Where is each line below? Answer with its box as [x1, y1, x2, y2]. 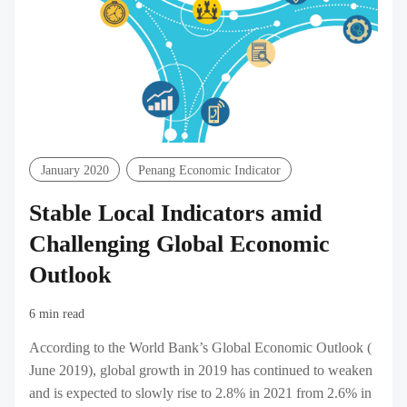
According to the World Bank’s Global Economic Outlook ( [29, 339, 372, 355]
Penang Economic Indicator [137, 162, 281, 177]
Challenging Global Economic [29, 230, 330, 257]
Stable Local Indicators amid [29, 199, 322, 226]
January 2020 [40, 162, 109, 177]
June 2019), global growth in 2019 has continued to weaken [29, 362, 372, 378]
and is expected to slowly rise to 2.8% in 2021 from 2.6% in [29, 384, 372, 401]
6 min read [29, 307, 84, 322]
